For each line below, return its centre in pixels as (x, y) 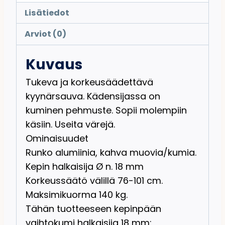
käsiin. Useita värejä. (70, 124)
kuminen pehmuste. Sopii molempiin (106, 110)
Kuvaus (54, 64)
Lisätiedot (47, 13)
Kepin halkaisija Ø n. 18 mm (85, 166)
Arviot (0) (46, 34)
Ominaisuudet (57, 138)
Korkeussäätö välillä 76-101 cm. (94, 180)
